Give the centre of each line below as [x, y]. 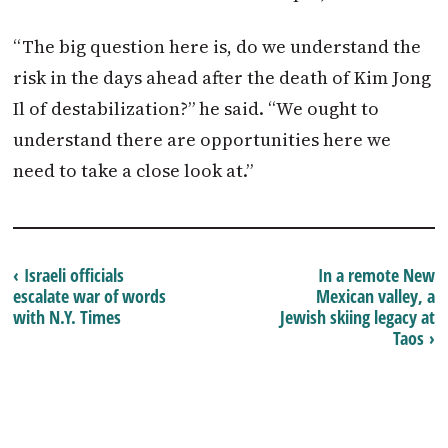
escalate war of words [90, 296]
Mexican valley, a [375, 296]
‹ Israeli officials [69, 275]
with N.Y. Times [67, 317]
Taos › [413, 338]
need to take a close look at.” [133, 170]
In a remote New [376, 275]
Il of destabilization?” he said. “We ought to [196, 108]
